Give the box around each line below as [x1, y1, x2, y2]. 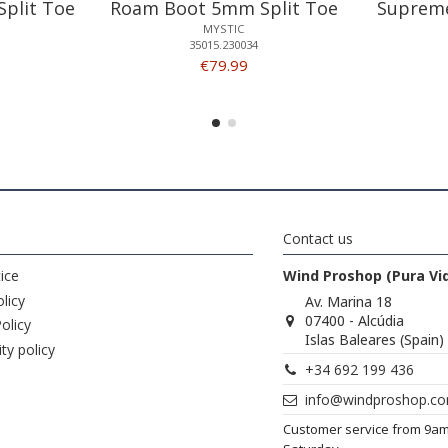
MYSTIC [203, 21, 245, 37]
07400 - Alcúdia [305, 311, 405, 331]
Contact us [283, 229, 353, 249]
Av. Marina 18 [305, 292, 393, 312]
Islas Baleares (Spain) [305, 330, 445, 350]
